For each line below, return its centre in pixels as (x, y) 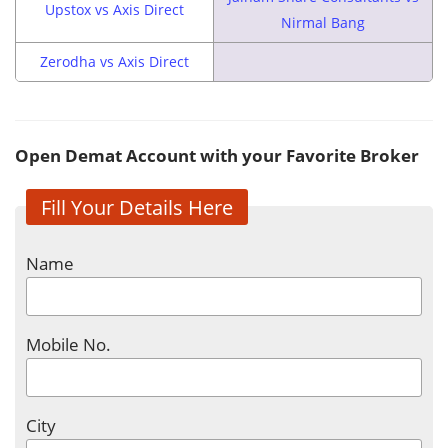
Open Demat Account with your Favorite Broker (217, 155)
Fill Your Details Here (137, 206)
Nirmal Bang (323, 22)
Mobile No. (68, 344)
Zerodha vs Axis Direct (114, 61)
